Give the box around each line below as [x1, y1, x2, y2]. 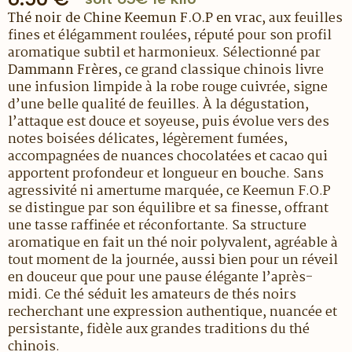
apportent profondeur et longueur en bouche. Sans [8, 163, 324, 185]
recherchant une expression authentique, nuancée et [8, 301, 337, 323]
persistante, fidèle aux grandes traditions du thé [8, 318, 310, 340]
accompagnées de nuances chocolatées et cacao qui [8, 145, 328, 167]
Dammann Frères [8, 59, 118, 81]
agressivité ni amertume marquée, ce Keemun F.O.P [8, 180, 331, 202]
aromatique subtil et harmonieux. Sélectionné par [8, 42, 321, 64]
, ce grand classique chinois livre [118, 59, 324, 81]
